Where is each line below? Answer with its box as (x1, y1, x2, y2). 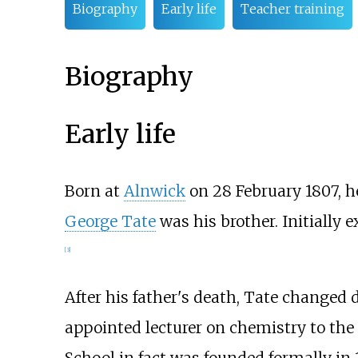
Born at (64, 181, 124, 201)
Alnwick (123, 181, 185, 201)
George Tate (64, 211, 156, 231)
